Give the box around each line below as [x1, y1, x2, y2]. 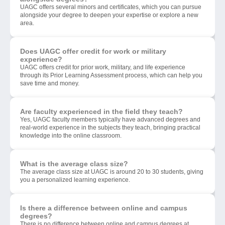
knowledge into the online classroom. [20, 132, 122, 140]
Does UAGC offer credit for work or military [20, 47, 166, 56]
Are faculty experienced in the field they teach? [20, 107, 183, 116]
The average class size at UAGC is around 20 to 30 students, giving [20, 168, 203, 176]
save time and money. [20, 80, 79, 87]
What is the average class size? [20, 160, 128, 168]
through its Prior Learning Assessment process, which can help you [20, 72, 202, 79]
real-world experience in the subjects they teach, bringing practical [20, 124, 200, 132]
